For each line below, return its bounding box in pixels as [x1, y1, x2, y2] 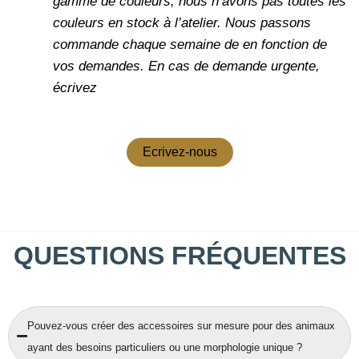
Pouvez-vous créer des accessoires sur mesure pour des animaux [27, 319, 335, 332]
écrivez [53, 79, 97, 95]
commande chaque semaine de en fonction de [53, 36, 327, 52]
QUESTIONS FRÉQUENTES [13, 241, 346, 271]
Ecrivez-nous [142, 145, 217, 159]
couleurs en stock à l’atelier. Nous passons [53, 14, 311, 30]
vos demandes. [53, 58, 148, 74]
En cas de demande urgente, [148, 58, 320, 74]
